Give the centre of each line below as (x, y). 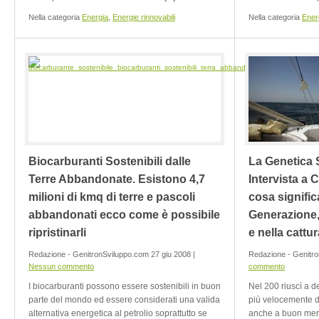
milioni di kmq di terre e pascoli (112, 197)
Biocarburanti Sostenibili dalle (110, 161)
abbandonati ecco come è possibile (124, 215)
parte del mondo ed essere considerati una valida (124, 300)
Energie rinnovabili (144, 17)
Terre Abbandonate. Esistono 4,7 (117, 179)
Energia (95, 17)
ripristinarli (57, 232)
